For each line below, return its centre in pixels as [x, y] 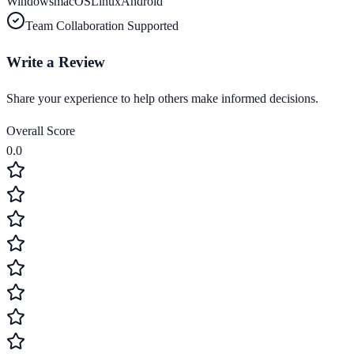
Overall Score [41, 130]
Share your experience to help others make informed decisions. [162, 98]
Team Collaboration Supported [102, 26]
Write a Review [56, 62]
